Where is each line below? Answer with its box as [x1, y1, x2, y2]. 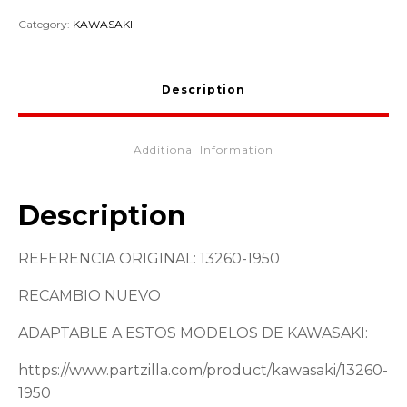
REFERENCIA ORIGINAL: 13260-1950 [18, 250, 280, 268]
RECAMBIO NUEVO [18, 287, 161, 305]
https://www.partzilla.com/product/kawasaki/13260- [18, 362, 388, 380]
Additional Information [134, 143, 273, 157]
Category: [18, 17, 73, 32]
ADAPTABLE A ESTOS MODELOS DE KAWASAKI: [18, 324, 368, 342]
